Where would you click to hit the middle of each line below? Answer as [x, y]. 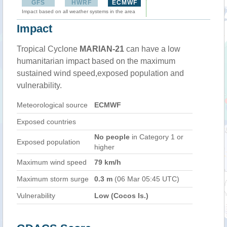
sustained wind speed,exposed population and [100, 73]
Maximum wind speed [52, 162]
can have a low [152, 49]
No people [112, 137]
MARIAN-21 [102, 49]
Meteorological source [52, 105]
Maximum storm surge [53, 179]
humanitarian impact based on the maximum [96, 61]
